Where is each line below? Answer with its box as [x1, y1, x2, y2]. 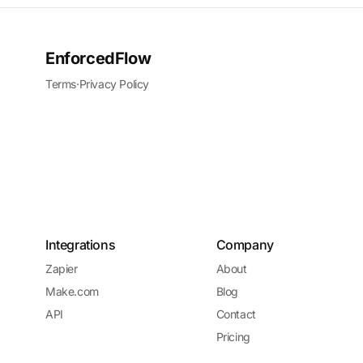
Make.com [45, 284, 99, 298]
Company [216, 237, 274, 253]
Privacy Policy [79, 77, 150, 91]
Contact [216, 307, 256, 321]
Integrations [45, 237, 116, 253]
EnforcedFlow [45, 49, 152, 68]
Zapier [45, 262, 78, 275]
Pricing [216, 330, 250, 344]
